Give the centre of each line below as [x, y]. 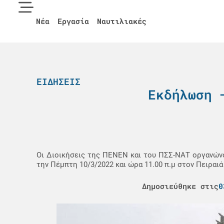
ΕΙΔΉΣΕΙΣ [58, 81]
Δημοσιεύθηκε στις [180, 186]
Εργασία [73, 21]
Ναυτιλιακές [122, 21]
